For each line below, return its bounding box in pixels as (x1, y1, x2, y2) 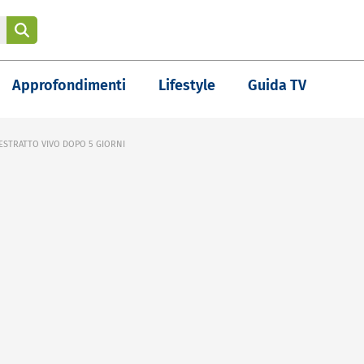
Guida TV (248, 76, 306, 94)
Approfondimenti (12, 76, 126, 94)
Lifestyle (158, 76, 215, 94)
